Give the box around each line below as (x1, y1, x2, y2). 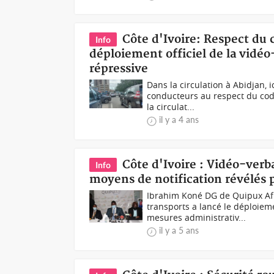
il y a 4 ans (159, 114, 199, 125)
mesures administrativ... (147, 212, 246, 223)
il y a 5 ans (159, 225, 199, 235)
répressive (89, 62, 149, 76)
